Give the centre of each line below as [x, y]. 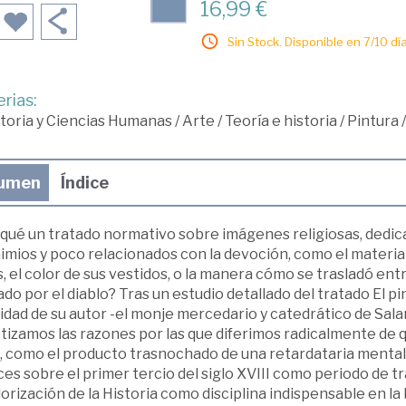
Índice [84, 183]
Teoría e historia [280, 121]
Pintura [372, 121]
